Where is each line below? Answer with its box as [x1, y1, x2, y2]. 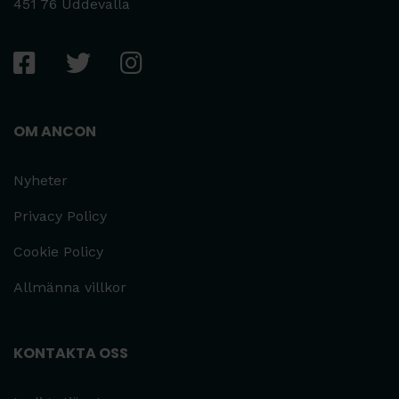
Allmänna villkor [13, 279, 126, 297]
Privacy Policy [13, 208, 107, 225]
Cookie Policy [13, 243, 103, 261]
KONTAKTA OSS [13, 343, 128, 364]
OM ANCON [13, 121, 96, 142]
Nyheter [13, 172, 68, 190]
